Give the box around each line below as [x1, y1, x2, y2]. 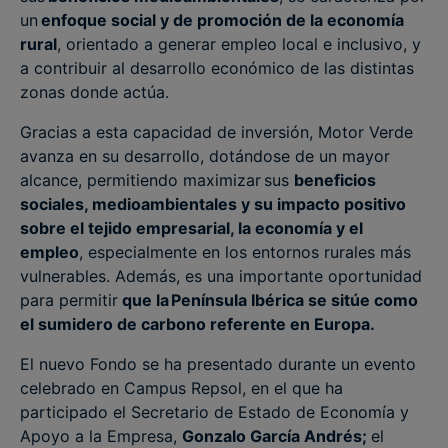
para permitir [20, 290, 118, 310]
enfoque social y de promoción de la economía [41, 10, 404, 30]
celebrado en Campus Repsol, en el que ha [20, 378, 343, 398]
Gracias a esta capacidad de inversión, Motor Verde [20, 122, 413, 142]
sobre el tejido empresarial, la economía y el [20, 218, 363, 238]
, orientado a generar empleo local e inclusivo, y [57, 34, 421, 54]
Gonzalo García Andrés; [182, 426, 371, 446]
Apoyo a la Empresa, [20, 426, 182, 446]
